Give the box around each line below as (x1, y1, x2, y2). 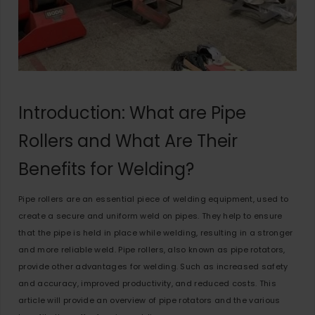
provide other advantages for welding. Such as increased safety (18, 261, 288, 272)
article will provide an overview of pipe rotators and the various (18, 295, 281, 306)
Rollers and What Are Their (18, 129, 238, 153)
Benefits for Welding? (18, 157, 194, 181)
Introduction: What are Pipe (18, 101, 246, 124)
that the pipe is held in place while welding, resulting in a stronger (18, 227, 293, 238)
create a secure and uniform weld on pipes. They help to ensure (18, 210, 283, 221)
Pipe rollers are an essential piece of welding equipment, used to (18, 193, 289, 205)
